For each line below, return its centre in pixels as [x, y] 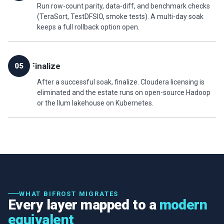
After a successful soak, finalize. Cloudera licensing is [121, 82]
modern [183, 204]
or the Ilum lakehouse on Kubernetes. [95, 103]
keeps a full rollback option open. [88, 27]
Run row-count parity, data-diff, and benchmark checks [123, 6]
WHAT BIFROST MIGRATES [69, 193]
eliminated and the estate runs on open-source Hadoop [124, 92]
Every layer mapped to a [84, 204]
